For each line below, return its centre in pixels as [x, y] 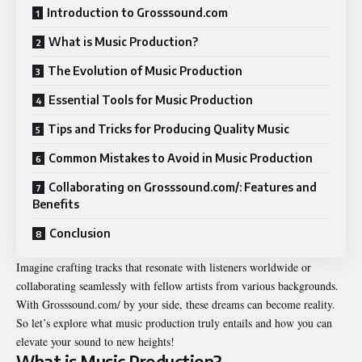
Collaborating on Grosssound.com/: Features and [183, 187]
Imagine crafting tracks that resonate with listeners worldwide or [164, 267]
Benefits [56, 204]
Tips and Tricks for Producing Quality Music [168, 129]
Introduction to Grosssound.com [137, 13]
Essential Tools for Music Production [151, 100]
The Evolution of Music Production [145, 71]
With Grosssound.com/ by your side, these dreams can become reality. [176, 305]
